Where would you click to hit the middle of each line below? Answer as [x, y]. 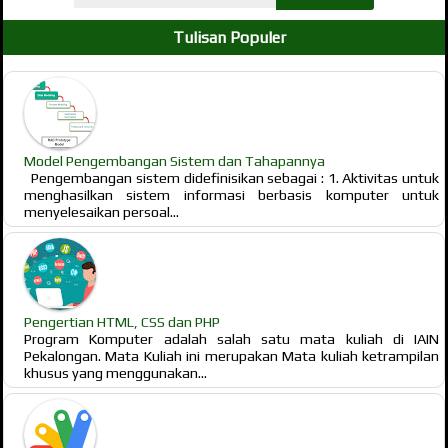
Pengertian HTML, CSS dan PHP [122, 321]
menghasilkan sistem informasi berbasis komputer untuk [231, 194]
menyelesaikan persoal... [101, 211]
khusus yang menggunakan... [115, 372]
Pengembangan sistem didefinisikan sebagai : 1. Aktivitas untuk [231, 177]
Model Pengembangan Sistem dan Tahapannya [174, 160]
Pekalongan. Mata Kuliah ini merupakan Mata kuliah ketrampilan [231, 355]
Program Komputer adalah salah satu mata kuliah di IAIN [231, 338]
